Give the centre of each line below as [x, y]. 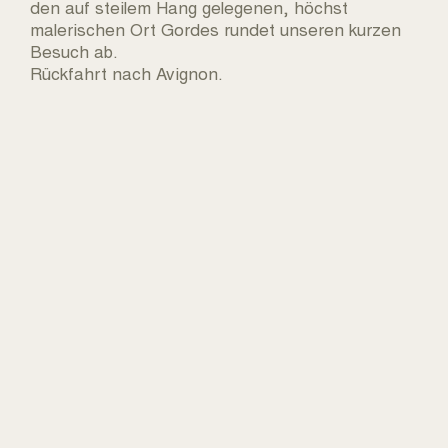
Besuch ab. [74, 51]
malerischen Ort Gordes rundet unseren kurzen [215, 29]
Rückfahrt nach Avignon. [126, 73]
